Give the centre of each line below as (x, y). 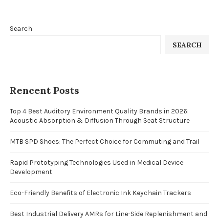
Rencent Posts (44, 90)
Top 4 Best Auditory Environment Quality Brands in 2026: (99, 111)
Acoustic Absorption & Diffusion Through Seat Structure (100, 120)
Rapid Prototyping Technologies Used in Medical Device (97, 163)
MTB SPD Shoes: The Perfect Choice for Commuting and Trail (105, 142)
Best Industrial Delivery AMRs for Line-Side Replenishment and (109, 214)
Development (31, 172)
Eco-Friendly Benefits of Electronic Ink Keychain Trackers (100, 193)
